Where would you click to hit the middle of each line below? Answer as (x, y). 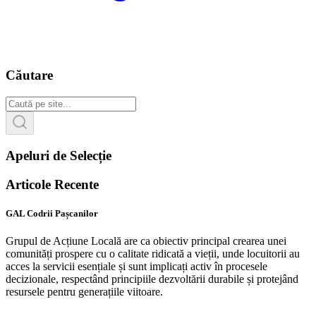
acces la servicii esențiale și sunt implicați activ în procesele (136, 266)
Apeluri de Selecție (59, 155)
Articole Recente (52, 184)
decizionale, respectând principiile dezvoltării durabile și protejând (152, 279)
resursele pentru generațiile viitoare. (84, 291)
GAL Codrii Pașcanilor (52, 213)
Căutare (29, 75)
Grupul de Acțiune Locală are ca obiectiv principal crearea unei (146, 241)
